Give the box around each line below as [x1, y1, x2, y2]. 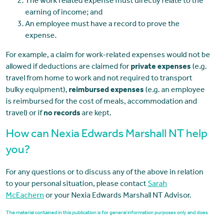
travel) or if [5, 110, 44, 118]
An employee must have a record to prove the [25, 21, 180, 29]
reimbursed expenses [68, 87, 144, 95]
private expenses [130, 63, 191, 72]
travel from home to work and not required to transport [5, 75, 192, 83]
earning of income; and [25, 9, 103, 17]
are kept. [80, 110, 111, 118]
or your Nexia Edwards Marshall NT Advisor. [44, 192, 191, 201]
